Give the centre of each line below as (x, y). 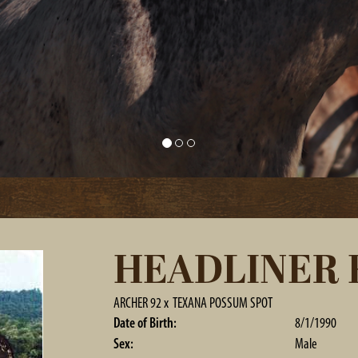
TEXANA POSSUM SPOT (222, 303)
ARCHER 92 (137, 303)
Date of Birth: (145, 323)
